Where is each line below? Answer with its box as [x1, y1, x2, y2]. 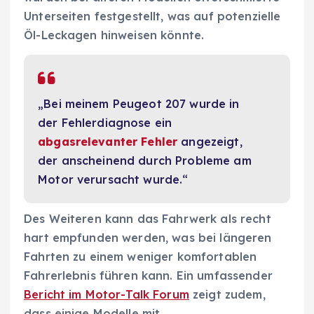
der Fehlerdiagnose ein [38, 116, 172, 130]
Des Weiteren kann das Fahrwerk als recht [24, 211, 271, 226]
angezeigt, [177, 135, 243, 149]
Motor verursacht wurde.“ [38, 172, 189, 187]
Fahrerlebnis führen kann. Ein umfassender [24, 268, 273, 282]
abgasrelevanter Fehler [38, 135, 178, 149]
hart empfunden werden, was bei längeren [24, 230, 272, 245]
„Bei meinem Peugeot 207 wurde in [38, 97, 240, 111]
